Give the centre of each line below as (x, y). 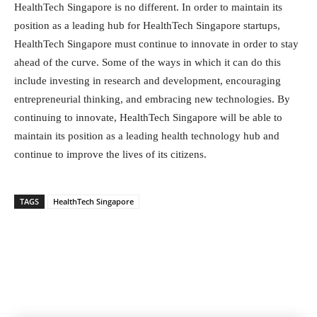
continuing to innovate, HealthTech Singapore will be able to (148, 117)
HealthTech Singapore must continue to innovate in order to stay (156, 44)
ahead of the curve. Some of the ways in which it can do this (148, 62)
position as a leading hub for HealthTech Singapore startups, (147, 25)
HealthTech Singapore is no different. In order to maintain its (148, 7)
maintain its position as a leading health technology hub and (147, 136)
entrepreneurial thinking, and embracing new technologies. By (152, 99)
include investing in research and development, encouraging (148, 81)
